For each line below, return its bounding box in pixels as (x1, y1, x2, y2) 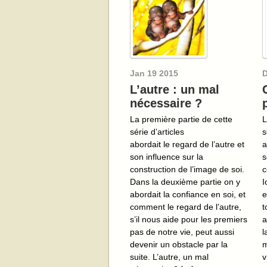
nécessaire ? (130, 96, 202, 110)
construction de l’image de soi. (130, 164, 244, 174)
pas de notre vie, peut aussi (130, 226, 234, 237)
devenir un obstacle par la (130, 239, 228, 249)
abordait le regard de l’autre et (130, 139, 244, 149)
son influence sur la (130, 151, 203, 162)
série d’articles (130, 126, 184, 136)
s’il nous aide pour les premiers (130, 214, 247, 224)
